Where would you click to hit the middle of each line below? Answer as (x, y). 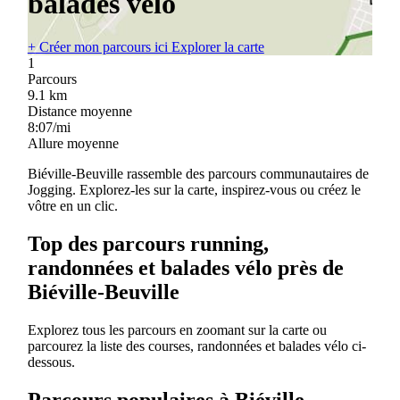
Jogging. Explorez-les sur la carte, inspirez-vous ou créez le (194, 190)
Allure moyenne (73, 144)
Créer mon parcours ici (103, 47)
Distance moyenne (79, 112)
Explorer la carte (217, 47)
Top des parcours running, (148, 244)
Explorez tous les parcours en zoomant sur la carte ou (177, 329)
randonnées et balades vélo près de (185, 268)
